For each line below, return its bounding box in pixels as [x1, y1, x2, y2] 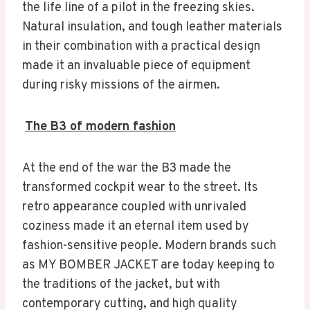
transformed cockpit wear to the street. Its [22, 180, 258, 197]
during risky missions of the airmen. [22, 77, 220, 94]
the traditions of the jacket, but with [22, 277, 220, 293]
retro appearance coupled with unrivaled [22, 199, 246, 216]
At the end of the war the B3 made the [22, 161, 231, 177]
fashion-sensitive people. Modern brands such [22, 238, 276, 255]
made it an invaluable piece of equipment [22, 58, 250, 75]
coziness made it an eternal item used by [22, 219, 249, 235]
